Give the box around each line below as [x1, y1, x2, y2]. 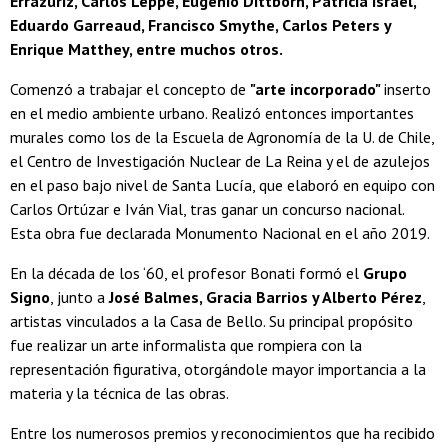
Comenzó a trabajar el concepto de [10, 79, 250, 100]
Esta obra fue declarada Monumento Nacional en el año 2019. [10, 223, 430, 244]
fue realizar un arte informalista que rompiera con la [10, 335, 362, 356]
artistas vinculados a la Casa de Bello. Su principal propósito [10, 311, 413, 332]
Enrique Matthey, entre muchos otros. [10, 39, 283, 60]
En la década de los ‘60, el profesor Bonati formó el [10, 263, 363, 284]
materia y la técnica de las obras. [10, 383, 229, 404]
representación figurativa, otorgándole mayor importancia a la [10, 359, 426, 380]
